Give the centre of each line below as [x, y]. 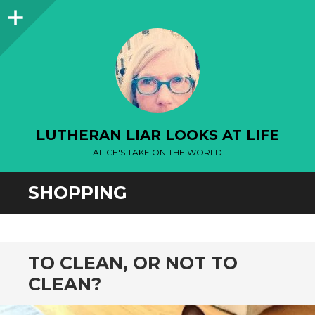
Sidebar [49, 13]
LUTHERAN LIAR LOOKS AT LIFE [157, 135]
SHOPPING [78, 193]
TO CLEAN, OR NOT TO [133, 263]
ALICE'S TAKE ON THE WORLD [157, 152]
